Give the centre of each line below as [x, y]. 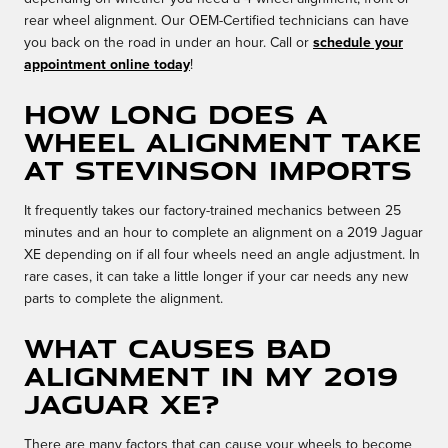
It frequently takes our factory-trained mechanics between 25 [212, 211]
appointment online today [107, 65]
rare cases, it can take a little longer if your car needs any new [216, 277]
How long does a [176, 114]
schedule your [358, 43]
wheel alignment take [223, 142]
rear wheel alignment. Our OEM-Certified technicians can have [216, 21]
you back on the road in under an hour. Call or [168, 43]
